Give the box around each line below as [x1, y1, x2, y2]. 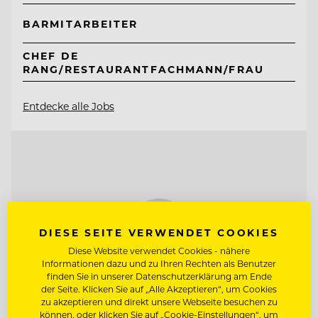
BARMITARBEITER [23, 16, 138, 31]
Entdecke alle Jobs [23, 99, 114, 114]
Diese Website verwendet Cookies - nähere [68, 245, 250, 256]
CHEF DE [23, 48, 79, 62]
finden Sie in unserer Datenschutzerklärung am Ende [46, 270, 272, 282]
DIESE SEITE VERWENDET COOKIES [39, 226, 279, 239]
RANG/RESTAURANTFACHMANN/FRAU [23, 62, 264, 76]
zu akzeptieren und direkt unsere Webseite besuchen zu [40, 296, 278, 307]
